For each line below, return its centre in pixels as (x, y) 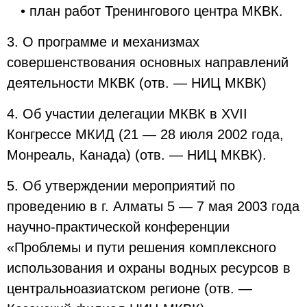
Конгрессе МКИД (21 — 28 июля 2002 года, (145, 134)
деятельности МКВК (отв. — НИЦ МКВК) (137, 83)
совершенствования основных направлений (148, 62)
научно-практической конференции (118, 227)
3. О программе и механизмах (103, 42)
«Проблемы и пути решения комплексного (142, 247)
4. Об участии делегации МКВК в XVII (127, 114)
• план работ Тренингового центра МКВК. (152, 11)
